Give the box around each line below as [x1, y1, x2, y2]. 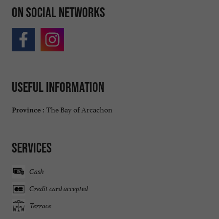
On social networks [12, 4, 105, 20]
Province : [12, 105, 44, 114]
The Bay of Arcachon [44, 103, 112, 114]
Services [12, 139, 52, 155]
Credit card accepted [29, 184, 88, 194]
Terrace [29, 201, 51, 211]
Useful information [12, 79, 104, 95]
